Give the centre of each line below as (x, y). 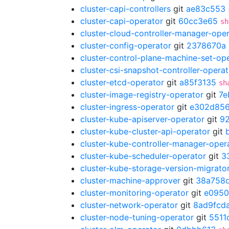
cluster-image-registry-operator (142, 95)
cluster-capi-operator (122, 21)
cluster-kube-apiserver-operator (142, 119)
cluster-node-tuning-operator (137, 217)
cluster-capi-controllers (125, 9)
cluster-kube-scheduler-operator (143, 156)
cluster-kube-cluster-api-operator (145, 131)
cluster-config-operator (126, 45)
